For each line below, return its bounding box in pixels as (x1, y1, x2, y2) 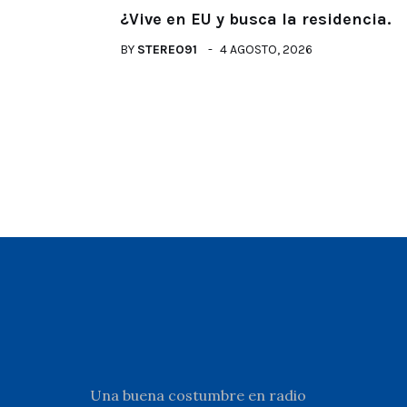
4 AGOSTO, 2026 (220, 42, 313, 57)
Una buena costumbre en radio (90, 386, 306, 404)
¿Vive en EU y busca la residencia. (120, 9, 391, 29)
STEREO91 (137, 42, 197, 57)
